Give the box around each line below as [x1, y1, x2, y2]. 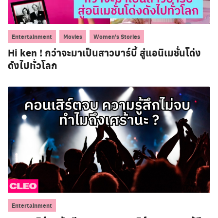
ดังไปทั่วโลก [8, 58, 57, 73]
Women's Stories [93, 32, 140, 41]
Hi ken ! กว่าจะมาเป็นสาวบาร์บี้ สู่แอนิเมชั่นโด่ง [8, 45, 201, 60]
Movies [63, 32, 82, 41]
